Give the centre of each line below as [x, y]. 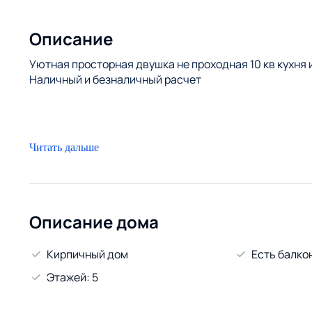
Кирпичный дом [87, 254]
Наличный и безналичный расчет [115, 79]
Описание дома [94, 222]
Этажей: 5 [72, 277]
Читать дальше [64, 147]
